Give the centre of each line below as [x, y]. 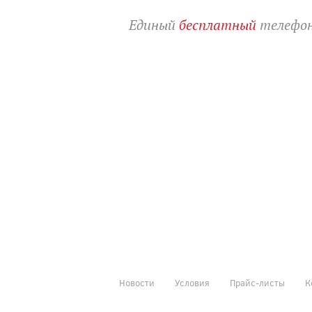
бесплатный [220, 25]
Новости [137, 283]
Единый [154, 25]
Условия [192, 283]
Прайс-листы [257, 283]
